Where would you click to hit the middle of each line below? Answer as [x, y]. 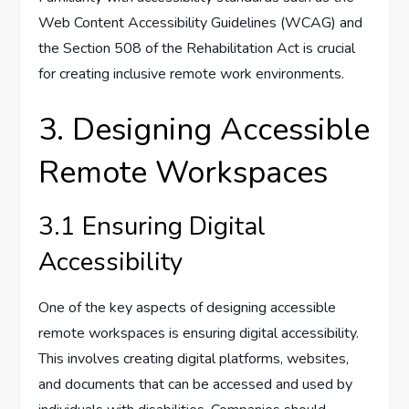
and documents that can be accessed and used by [196, 385]
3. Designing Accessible [204, 130]
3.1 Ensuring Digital [152, 227]
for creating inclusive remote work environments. [192, 74]
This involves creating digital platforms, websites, [194, 359]
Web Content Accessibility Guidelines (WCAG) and [201, 23]
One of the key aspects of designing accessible [188, 308]
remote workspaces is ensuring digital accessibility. [199, 334]
